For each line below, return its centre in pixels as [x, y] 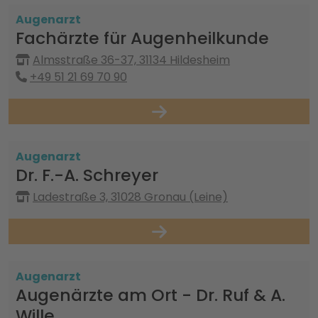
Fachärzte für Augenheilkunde [142, 38]
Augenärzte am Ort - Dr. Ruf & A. [150, 295]
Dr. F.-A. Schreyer [87, 175]
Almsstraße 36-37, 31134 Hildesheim [131, 60]
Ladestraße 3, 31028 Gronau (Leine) [130, 197]
